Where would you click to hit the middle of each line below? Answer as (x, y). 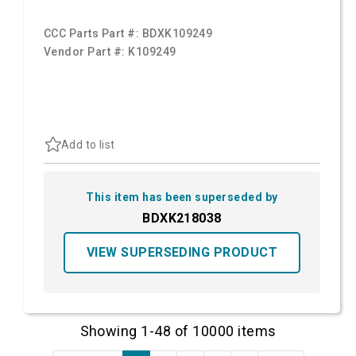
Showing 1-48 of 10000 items (178, 331)
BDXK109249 (177, 34)
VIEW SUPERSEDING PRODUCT (182, 253)
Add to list (88, 144)
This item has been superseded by (182, 197)
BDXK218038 (182, 219)
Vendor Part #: (86, 52)
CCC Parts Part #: (93, 34)
